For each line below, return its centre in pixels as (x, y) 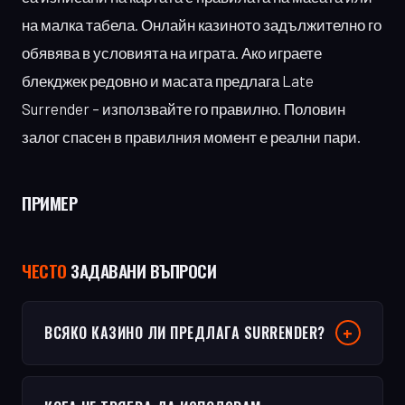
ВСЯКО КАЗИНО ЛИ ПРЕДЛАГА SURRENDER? (185, 332)
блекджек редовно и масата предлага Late (168, 80)
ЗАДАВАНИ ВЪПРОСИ (141, 270)
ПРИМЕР (49, 202)
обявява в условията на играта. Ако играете (172, 52)
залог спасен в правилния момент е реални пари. (191, 136)
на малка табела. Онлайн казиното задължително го (202, 24)
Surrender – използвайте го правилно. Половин (184, 108)
